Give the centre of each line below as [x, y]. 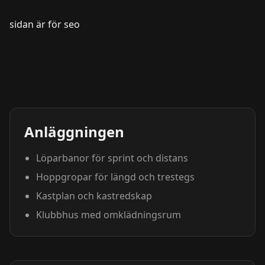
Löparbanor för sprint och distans [112, 158]
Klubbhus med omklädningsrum [109, 215]
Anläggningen [74, 132]
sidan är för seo [45, 24]
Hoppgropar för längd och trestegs [115, 177]
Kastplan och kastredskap [94, 196]
